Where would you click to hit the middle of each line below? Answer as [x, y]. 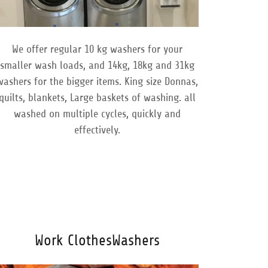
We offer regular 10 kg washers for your [98, 49]
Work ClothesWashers [98, 241]
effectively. [98, 130]
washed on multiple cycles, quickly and [98, 114]
